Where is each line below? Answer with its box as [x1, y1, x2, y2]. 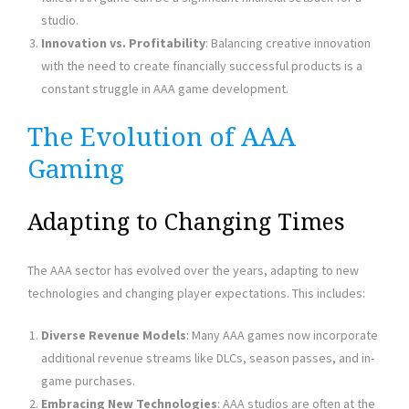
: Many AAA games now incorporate [186, 326, 378, 343]
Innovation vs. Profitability [41, 34, 205, 51]
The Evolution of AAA [27, 121, 296, 152]
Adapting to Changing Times [27, 208, 345, 236]
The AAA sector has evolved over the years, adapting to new [27, 261, 359, 278]
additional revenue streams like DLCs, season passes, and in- [41, 349, 374, 366]
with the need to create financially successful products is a [41, 57, 362, 74]
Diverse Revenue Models [41, 326, 186, 343]
